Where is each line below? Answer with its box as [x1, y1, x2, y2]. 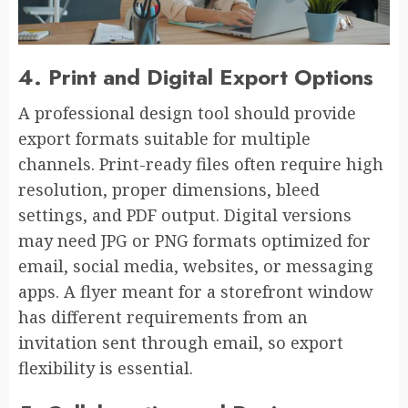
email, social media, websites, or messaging [18, 254, 373, 277]
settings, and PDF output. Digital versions [18, 203, 352, 226]
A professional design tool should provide [18, 101, 356, 124]
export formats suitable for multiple [18, 127, 311, 149]
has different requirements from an [18, 305, 308, 328]
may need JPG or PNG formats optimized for [18, 229, 371, 251]
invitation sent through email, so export [18, 331, 343, 353]
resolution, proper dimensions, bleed [18, 178, 320, 200]
